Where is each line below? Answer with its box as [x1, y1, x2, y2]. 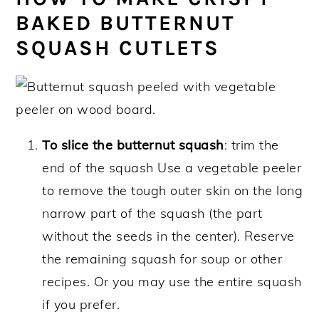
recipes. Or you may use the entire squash [42, 273, 302, 291]
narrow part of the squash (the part [42, 205, 263, 222]
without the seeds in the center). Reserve [42, 228, 295, 245]
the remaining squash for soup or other [42, 251, 283, 268]
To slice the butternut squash [42, 137, 224, 154]
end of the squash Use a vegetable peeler [42, 159, 302, 177]
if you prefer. [42, 296, 120, 313]
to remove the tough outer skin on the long [42, 182, 303, 199]
